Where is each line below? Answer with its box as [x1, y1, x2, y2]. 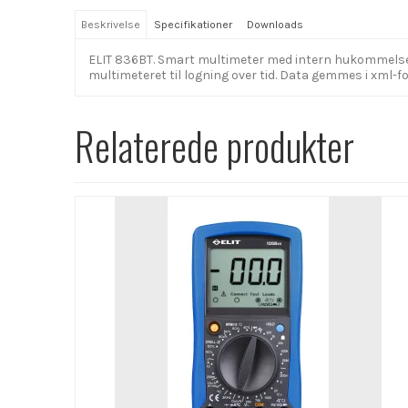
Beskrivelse [81, 18, 141, 32]
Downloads [246, 18, 303, 32]
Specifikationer [154, 18, 233, 32]
